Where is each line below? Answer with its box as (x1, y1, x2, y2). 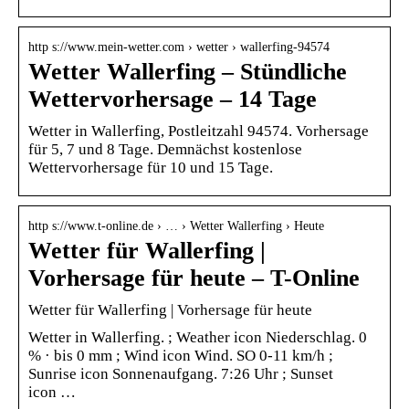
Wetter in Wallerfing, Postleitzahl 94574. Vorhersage (28, 121, 369, 140)
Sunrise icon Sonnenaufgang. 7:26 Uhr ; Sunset (28, 364, 333, 383)
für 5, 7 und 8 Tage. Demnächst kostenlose (28, 140, 302, 158)
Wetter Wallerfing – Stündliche (28, 58, 347, 85)
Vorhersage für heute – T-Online (28, 264, 360, 291)
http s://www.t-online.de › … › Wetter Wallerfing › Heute (28, 218, 324, 233)
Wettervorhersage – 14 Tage (28, 85, 317, 112)
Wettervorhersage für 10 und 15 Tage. (28, 158, 273, 176)
